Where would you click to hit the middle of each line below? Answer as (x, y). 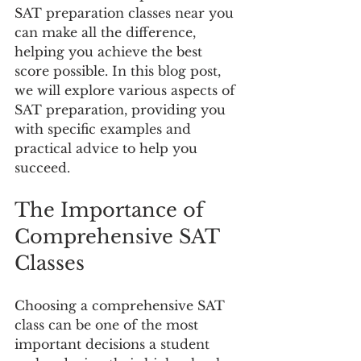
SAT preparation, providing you (122, 110)
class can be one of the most (108, 325)
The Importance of (112, 210)
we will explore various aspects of (127, 90)
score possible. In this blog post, (120, 71)
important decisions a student (114, 344)
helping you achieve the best (110, 52)
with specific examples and (105, 129)
